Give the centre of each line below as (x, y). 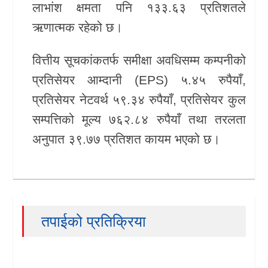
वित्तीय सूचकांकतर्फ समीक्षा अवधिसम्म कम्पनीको (139, 60)
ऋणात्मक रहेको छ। (78, 27)
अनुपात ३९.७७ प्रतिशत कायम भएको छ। (127, 139)
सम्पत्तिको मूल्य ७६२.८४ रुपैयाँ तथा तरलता (139, 119)
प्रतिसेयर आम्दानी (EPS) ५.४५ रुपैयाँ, (139, 80)
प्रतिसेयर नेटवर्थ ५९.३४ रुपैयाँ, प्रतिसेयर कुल (139, 99)
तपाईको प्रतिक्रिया (94, 221)
